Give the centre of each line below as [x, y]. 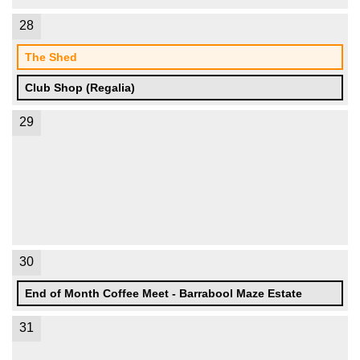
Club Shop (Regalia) [80, 88]
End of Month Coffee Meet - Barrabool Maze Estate [164, 293]
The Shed [51, 57]
